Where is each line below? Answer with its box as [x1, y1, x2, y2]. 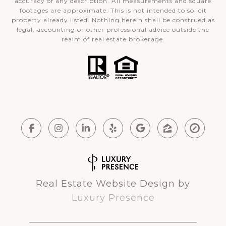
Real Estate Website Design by [36, 178, 190, 189]
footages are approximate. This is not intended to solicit [19, 7, 207, 15]
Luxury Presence [71, 192, 155, 203]
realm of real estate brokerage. [61, 35, 165, 43]
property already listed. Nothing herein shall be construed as [11, 16, 215, 24]
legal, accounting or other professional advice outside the [17, 26, 209, 34]
